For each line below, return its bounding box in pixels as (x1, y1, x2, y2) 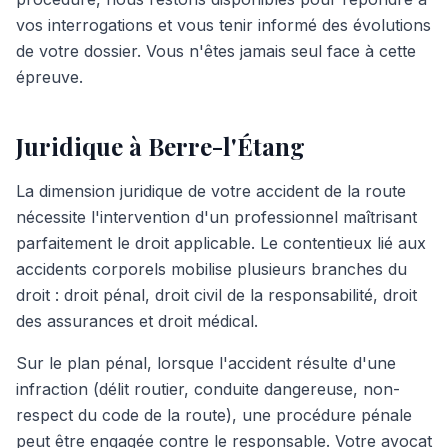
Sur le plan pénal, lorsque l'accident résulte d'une (16, 353, 396, 373)
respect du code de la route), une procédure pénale (16, 405, 412, 425)
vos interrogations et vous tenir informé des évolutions (16, 15, 431, 35)
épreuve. (16, 67, 83, 87)
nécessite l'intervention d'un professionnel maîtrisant (16, 207, 417, 227)
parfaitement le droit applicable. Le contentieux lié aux (16, 233, 426, 253)
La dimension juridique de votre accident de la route (16, 181, 406, 201)
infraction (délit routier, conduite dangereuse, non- (16, 379, 400, 399)
